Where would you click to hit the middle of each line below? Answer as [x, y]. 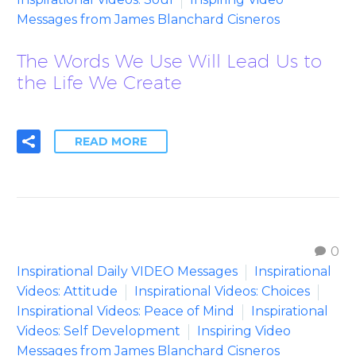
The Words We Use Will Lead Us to [169, 60]
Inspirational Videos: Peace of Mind [126, 311]
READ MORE [111, 141]
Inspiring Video [244, 331]
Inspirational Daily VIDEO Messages [127, 271]
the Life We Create [99, 82]
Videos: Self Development [99, 331]
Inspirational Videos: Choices [222, 291]
